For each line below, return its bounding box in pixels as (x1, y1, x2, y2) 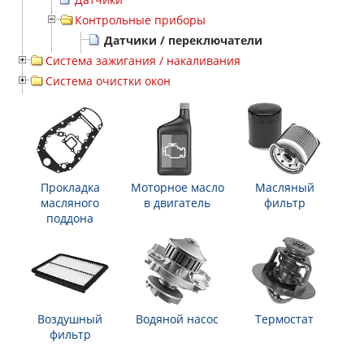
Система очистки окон (45, 73, 171, 89)
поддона (46, 210, 93, 226)
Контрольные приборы (75, 12, 206, 28)
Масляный (254, 180, 314, 195)
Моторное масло (130, 180, 224, 195)
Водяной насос (136, 311, 219, 327)
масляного (41, 195, 99, 210)
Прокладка (40, 180, 100, 195)
